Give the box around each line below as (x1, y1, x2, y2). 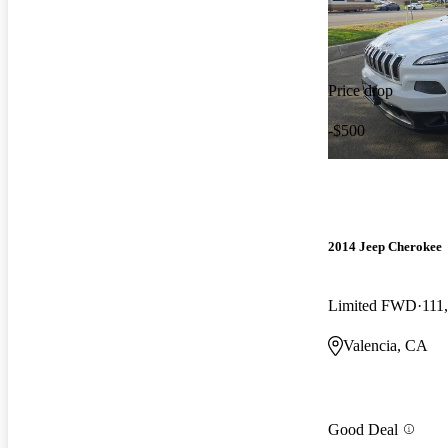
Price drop (328, 81, 393, 99)
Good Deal (328, 420, 398, 438)
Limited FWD (328, 297, 417, 315)
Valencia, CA (343, 337, 428, 355)
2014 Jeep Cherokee (328, 239, 442, 255)
